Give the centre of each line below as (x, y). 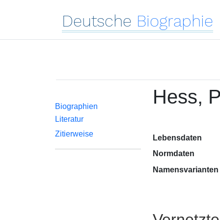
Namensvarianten (185, 170)
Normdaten (173, 153)
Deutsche (97, 21)
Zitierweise (74, 134)
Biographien (76, 106)
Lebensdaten (177, 138)
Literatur (69, 119)
